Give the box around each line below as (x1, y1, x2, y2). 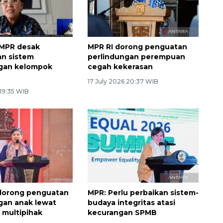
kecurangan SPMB (87, 208, 157, 217)
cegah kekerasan (87, 62, 153, 71)
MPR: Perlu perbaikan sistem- (87, 188, 199, 197)
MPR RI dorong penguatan (87, 42, 187, 51)
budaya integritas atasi (87, 198, 175, 207)
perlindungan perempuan (87, 52, 185, 61)
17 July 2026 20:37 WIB (87, 77, 158, 85)
